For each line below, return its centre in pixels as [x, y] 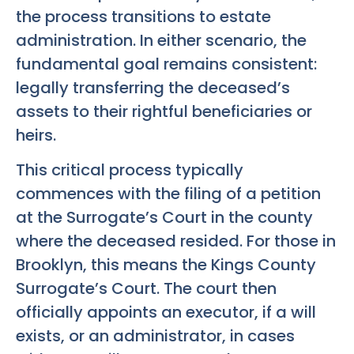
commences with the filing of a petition [168, 194]
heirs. [36, 135]
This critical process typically [130, 170]
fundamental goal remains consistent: [166, 64]
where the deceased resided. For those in [176, 241]
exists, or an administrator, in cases [155, 336]
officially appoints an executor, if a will [166, 313]
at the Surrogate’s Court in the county [164, 218]
